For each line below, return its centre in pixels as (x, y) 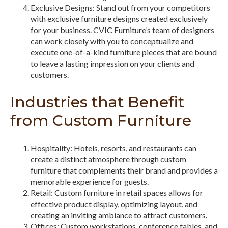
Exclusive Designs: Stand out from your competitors (120, 8)
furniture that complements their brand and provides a (124, 170)
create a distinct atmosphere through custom (108, 159)
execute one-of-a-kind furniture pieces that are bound (124, 52)
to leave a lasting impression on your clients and (112, 64)
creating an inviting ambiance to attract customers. (119, 215)
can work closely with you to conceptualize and (112, 41)
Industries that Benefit (97, 102)
